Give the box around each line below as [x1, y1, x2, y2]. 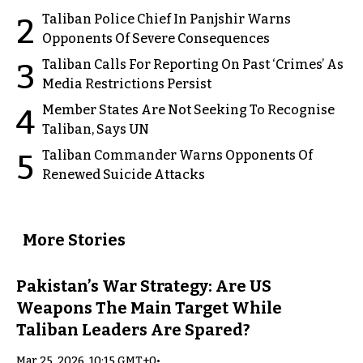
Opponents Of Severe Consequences [42, 30, 270, 46]
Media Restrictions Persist [42, 75, 211, 92]
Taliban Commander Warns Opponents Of [42, 147, 313, 163]
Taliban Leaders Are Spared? [16, 319, 250, 340]
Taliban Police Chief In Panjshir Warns [42, 11, 291, 27]
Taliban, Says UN [42, 121, 149, 137]
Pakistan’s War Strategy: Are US [16, 275, 271, 296]
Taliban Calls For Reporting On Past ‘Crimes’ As [42, 56, 344, 72]
